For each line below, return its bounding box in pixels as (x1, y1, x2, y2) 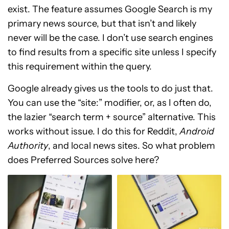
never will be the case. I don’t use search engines (8, 32, 213, 43)
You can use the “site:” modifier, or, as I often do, (8, 97, 212, 108)
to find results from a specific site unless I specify (8, 47, 216, 58)
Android (179, 126, 214, 137)
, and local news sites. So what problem (48, 140, 215, 151)
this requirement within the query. (8, 61, 152, 72)
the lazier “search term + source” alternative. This (8, 111, 216, 123)
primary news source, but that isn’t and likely (8, 18, 196, 29)
